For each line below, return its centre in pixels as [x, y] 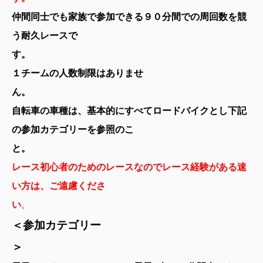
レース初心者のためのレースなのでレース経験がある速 [129, 167]
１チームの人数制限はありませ [77, 73]
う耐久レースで [45, 36]
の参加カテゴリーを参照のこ [73, 130]
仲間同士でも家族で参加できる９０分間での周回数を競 [129, 17]
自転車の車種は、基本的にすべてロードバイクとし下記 [129, 111]
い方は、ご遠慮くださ [59, 186]
